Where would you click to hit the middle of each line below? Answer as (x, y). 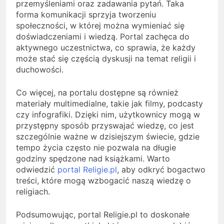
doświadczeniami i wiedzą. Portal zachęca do (103, 36)
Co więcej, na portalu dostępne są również (97, 92)
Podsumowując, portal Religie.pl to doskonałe (103, 214)
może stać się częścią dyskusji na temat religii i (106, 58)
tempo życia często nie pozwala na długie (96, 147)
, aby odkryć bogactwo (161, 169)
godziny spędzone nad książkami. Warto (93, 158)
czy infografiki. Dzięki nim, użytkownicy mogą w (108, 114)
